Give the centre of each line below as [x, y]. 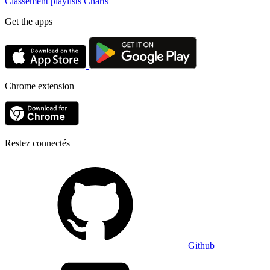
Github [201, 245]
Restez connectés [37, 143]
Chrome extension [39, 86]
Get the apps [29, 21]
